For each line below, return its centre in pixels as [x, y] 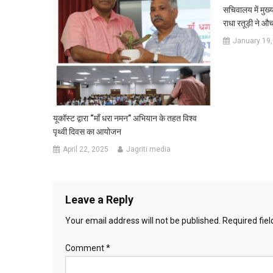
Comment [86, 248]
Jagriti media [149, 149]
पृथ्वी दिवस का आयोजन [87, 131]
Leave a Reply [99, 199]
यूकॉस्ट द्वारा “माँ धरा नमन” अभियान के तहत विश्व [125, 118]
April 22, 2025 [86, 149]
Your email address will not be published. [143, 220]
